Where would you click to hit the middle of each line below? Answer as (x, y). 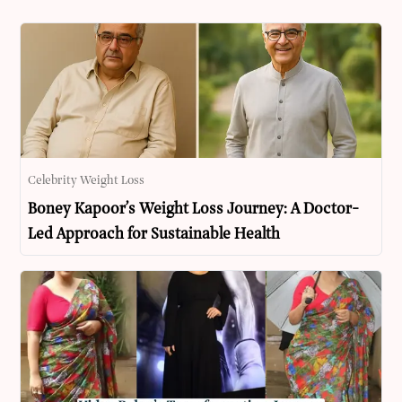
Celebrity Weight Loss (87, 181)
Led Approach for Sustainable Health (154, 235)
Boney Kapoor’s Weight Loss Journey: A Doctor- (194, 210)
